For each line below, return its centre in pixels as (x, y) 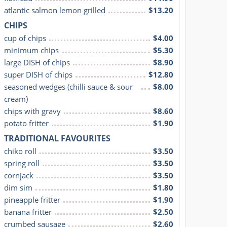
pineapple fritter (32, 199)
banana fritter (28, 212)
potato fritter (27, 123)
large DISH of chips (37, 62)
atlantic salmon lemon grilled (55, 10)
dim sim (18, 187)
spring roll (22, 163)
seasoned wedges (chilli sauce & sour (69, 86)
